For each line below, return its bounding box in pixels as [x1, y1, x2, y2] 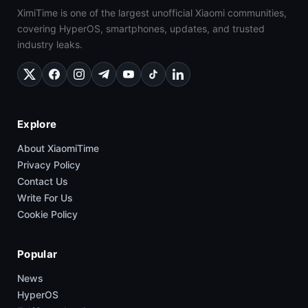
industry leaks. [17, 38, 82, 51]
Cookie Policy [17, 208, 78, 221]
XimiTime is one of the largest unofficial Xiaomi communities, [17, 7, 287, 19]
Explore [17, 118, 57, 131]
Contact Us [17, 175, 68, 188]
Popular [17, 247, 58, 261]
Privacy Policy [17, 159, 80, 171]
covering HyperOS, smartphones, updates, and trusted [17, 23, 265, 35]
